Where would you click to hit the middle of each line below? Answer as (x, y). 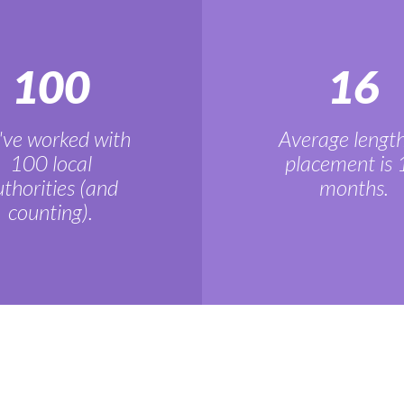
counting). (50, 211)
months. (353, 187)
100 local (50, 163)
